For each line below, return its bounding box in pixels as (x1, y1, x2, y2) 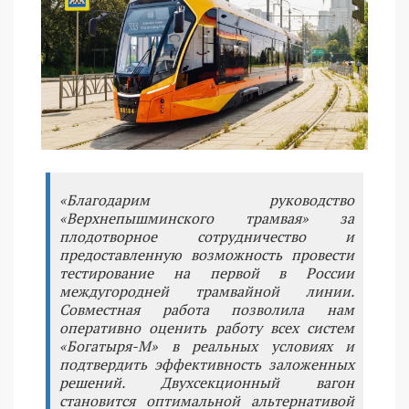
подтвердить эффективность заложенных (59, 353, 354, 374)
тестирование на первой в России (59, 262, 354, 283)
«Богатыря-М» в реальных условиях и (59, 335, 354, 356)
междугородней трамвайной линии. (59, 280, 354, 301)
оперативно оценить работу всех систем (59, 317, 354, 338)
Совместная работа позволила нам (59, 299, 354, 320)
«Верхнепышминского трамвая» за (59, 207, 354, 228)
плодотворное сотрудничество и (59, 225, 354, 246)
